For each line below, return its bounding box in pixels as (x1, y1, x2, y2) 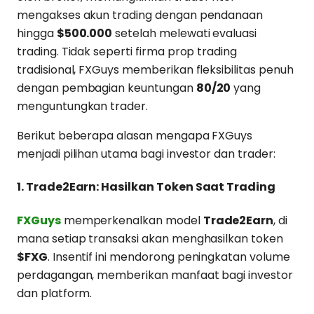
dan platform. (17, 285, 93, 301)
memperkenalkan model (60, 212, 203, 228)
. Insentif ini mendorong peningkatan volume (47, 248, 290, 265)
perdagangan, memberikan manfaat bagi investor (17, 266, 293, 283)
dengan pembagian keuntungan (17, 80, 196, 97)
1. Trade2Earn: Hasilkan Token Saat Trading (17, 179, 275, 196)
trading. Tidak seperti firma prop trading (17, 43, 238, 60)
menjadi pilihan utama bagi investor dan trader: (17, 146, 275, 163)
